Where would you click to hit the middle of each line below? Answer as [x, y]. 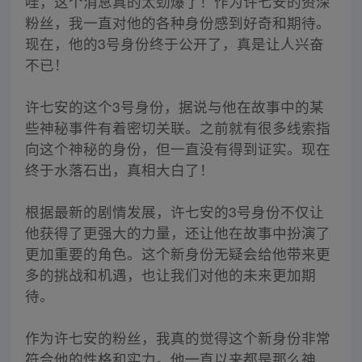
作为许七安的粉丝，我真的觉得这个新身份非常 [177, 338]
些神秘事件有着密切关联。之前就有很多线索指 [177, 128]
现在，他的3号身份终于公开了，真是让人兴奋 [174, 44]
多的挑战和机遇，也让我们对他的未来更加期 [170, 275]
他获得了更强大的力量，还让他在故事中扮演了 [177, 233]
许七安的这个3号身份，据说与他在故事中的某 [174, 107]
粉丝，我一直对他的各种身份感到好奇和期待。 [177, 23]
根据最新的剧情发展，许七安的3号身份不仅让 [174, 212]
